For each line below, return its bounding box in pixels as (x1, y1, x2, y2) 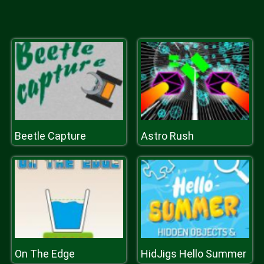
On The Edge (15, 247, 75, 260)
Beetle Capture (15, 130, 86, 142)
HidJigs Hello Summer (141, 247, 246, 260)
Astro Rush (141, 130, 194, 142)
